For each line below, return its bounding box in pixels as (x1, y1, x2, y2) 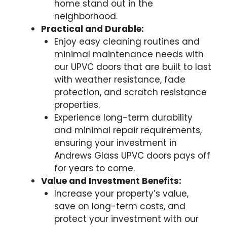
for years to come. (54, 162, 135, 174)
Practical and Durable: (41, 22, 144, 35)
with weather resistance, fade (54, 73, 185, 86)
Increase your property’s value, (54, 187, 188, 200)
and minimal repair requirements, (54, 124, 202, 136)
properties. (54, 98, 100, 111)
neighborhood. (54, 10, 118, 22)
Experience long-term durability (54, 111, 193, 124)
